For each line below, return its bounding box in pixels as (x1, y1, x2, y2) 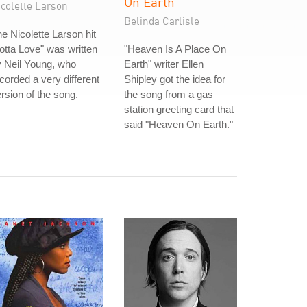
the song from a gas (124, 88, 213, 100)
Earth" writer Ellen (124, 58, 204, 70)
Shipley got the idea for (124, 73, 225, 85)
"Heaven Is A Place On (124, 43, 226, 55)
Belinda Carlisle (124, 14, 199, 27)
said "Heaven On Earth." (124, 119, 233, 130)
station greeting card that (124, 103, 234, 115)
